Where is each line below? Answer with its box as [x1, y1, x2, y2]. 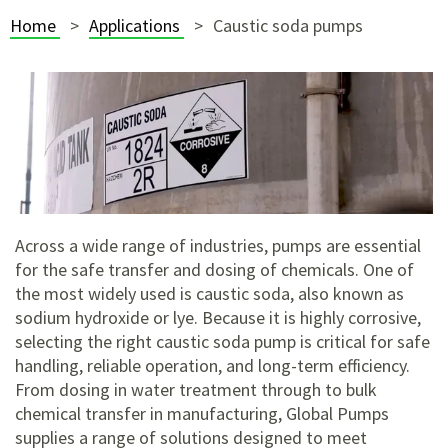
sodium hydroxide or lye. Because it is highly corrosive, [15, 306, 421, 330]
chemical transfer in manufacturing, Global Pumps [15, 402, 389, 426]
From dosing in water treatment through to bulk [15, 378, 377, 402]
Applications [89, 14, 184, 37]
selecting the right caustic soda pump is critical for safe [15, 330, 430, 354]
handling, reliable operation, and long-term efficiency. [15, 354, 410, 378]
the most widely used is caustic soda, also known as [15, 282, 404, 306]
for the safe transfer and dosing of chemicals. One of [15, 258, 414, 282]
